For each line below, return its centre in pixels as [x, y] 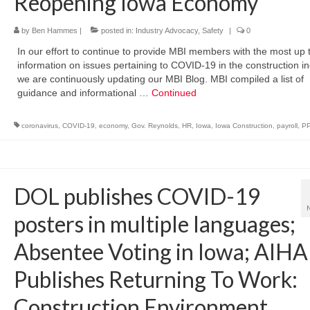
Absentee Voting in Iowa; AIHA [161, 251]
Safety [212, 30]
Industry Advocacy [166, 30]
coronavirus [39, 125]
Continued [174, 92]
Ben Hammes [54, 30]
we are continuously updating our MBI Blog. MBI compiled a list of [160, 79]
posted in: [117, 30]
